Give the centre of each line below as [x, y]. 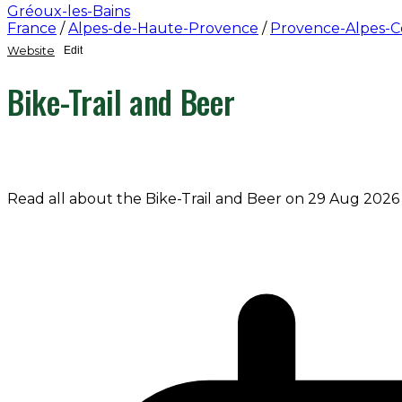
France [32, 28]
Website [31, 50]
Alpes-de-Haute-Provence [163, 28]
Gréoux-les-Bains [69, 11]
